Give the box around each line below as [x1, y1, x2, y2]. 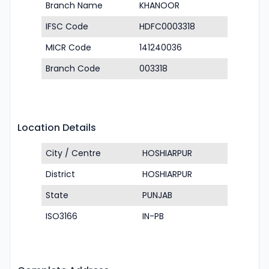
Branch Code [46, 62, 100, 74]
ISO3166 [46, 210, 77, 222]
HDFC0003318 [139, 20, 195, 32]
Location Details [17, 121, 96, 134]
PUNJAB [142, 189, 172, 201]
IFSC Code [46, 20, 88, 32]
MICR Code [46, 41, 91, 53]
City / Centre [46, 147, 101, 159]
